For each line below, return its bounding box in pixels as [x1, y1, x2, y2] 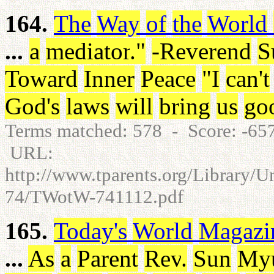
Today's [54, 218, 127, 244]
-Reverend [152, 38, 251, 64]
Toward [5, 65, 78, 92]
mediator [46, 38, 130, 64]
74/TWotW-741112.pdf [5, 186, 183, 207]
